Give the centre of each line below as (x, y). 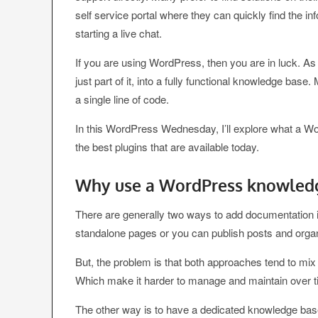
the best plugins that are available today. (168, 146)
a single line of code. (122, 99)
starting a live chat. (119, 33)
